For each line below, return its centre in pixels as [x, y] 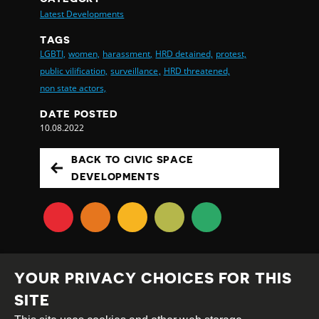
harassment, [128, 54]
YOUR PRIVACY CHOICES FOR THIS [153, 279]
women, [84, 54]
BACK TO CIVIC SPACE [132, 160]
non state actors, [73, 88]
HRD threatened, [197, 71]
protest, [231, 54]
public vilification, [74, 71]
